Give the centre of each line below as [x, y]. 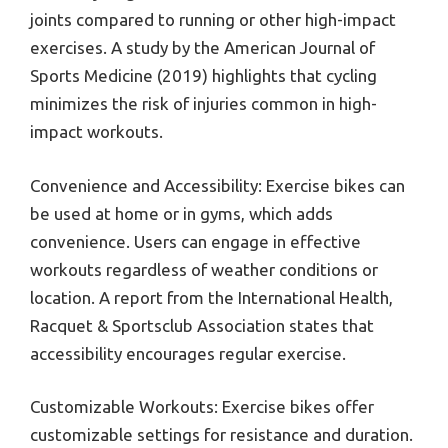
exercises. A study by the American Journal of [202, 48]
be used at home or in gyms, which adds [181, 213]
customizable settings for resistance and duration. [221, 435]
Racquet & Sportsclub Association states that [202, 325]
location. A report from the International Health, [211, 297]
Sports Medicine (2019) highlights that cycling [203, 76]
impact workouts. [96, 132]
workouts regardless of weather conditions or [204, 269]
